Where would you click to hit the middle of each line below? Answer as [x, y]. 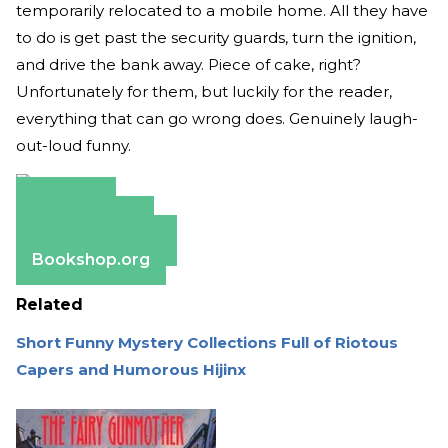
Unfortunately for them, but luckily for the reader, [204, 92]
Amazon [66, 203]
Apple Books [85, 222]
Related [49, 305]
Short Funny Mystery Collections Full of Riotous [207, 343]
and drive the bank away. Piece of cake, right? [188, 65]
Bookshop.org [91, 260]
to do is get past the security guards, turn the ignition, [216, 38]
